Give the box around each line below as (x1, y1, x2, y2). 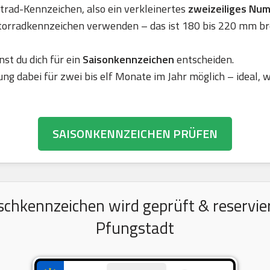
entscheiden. (177, 51, 234, 67)
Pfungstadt (96, 215, 174, 240)
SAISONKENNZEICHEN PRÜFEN (52, 124, 218, 143)
